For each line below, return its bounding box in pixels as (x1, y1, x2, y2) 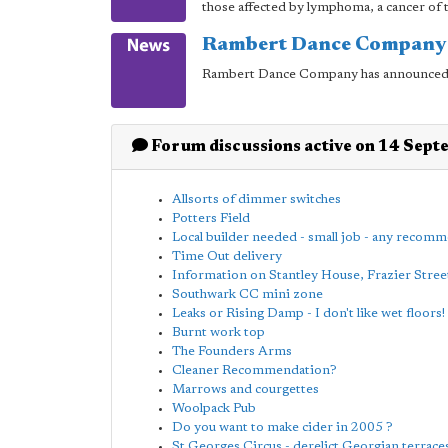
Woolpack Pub (172, 402, 256, 415)
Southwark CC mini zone (172, 288, 323, 301)
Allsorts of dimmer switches (172, 193, 341, 206)
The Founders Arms (172, 345, 292, 358)
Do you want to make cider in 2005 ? (172, 421, 393, 434)
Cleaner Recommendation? (172, 364, 337, 377)
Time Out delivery (172, 250, 282, 263)
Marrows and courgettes (172, 383, 319, 396)
